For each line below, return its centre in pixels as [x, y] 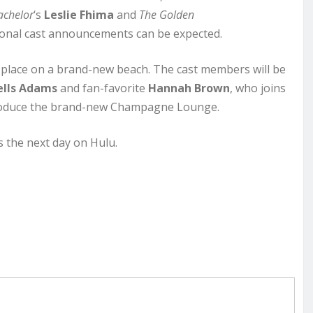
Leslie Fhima [79, 14]
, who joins [258, 88]
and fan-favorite [103, 88]
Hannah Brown [189, 88]
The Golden [167, 14]
